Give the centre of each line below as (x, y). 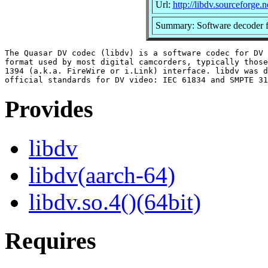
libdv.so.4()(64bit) (115, 202)
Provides (49, 109)
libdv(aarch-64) (102, 175)
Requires (51, 240)
